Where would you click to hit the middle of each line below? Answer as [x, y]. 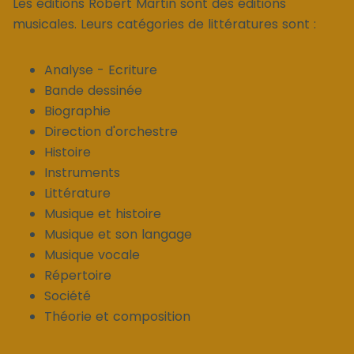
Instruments [82, 172]
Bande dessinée [93, 90]
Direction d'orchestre [111, 131]
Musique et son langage [118, 234]
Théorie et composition [117, 316]
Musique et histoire [103, 213]
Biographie [77, 111]
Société [68, 296]
